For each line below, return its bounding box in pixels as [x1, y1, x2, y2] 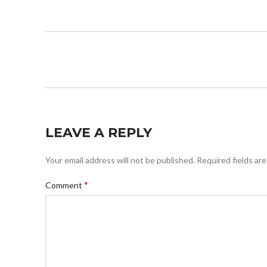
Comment [45, 180, 84, 190]
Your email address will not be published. [45, 155, 195, 165]
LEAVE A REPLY [45, 125, 152, 141]
